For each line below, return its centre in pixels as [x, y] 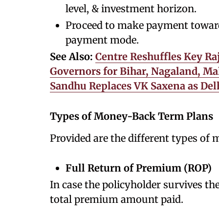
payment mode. [102, 40]
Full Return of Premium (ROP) [139, 168]
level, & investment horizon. [132, 9]
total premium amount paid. [118, 199]
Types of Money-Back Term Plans [131, 116]
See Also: [73, 56]
